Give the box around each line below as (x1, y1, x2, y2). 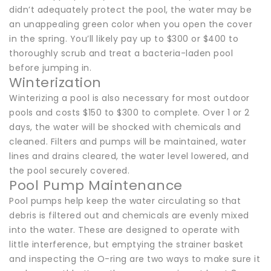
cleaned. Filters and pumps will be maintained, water (9, 135, 246, 148)
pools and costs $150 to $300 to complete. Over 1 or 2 (9, 106, 250, 119)
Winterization (9, 73, 102, 92)
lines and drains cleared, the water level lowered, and (9, 149, 249, 162)
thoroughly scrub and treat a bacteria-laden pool (9, 47, 233, 59)
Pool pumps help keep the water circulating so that (9, 194, 241, 207)
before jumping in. (9, 61, 91, 74)
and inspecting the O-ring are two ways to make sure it (9, 252, 260, 265)
